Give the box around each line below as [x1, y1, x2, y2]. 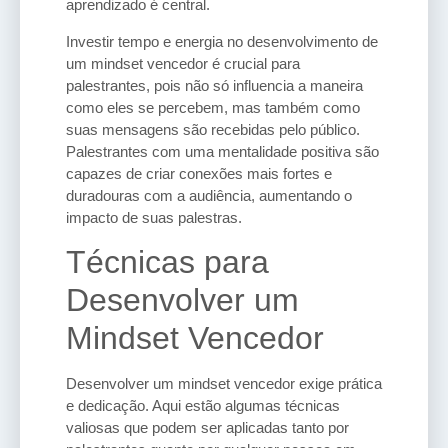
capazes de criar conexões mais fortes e [66, 164, 332, 182]
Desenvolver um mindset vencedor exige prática [66, 374, 382, 392]
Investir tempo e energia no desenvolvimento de [66, 32, 378, 50]
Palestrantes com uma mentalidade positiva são [66, 142, 379, 160]
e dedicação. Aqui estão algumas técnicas [66, 396, 340, 414]
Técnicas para [66, 243, 269, 280]
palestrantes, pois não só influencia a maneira [66, 76, 363, 94]
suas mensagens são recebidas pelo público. [66, 120, 360, 138]
